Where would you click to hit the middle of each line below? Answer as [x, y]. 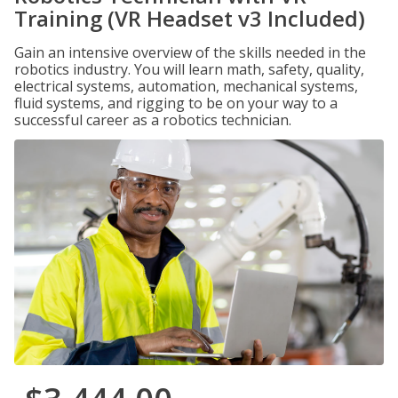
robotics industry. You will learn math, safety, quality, [189, 69]
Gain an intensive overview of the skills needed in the [190, 52]
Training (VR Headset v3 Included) [190, 18]
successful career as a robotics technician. [153, 120]
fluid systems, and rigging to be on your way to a [176, 103]
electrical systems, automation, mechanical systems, [186, 86]
